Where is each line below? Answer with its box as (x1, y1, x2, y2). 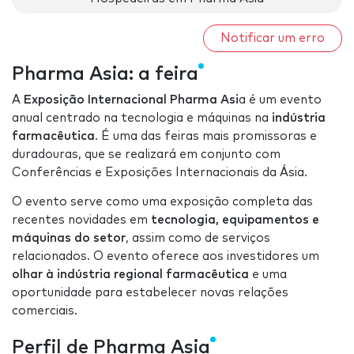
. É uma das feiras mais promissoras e (95, 130, 317, 143)
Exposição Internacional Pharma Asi (24, 94, 239, 107)
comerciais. (12, 305, 84, 318)
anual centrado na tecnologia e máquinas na (12, 112, 269, 125)
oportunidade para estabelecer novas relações (12, 287, 288, 299)
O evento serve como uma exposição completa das (12, 196, 313, 209)
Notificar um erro (220, 32, 325, 44)
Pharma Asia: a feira (12, 65, 198, 85)
